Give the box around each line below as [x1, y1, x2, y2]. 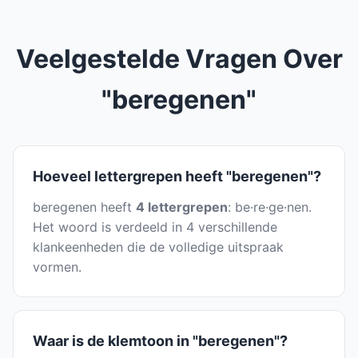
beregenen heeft [33, 199, 136, 216]
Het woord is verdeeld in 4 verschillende [33, 219, 277, 236]
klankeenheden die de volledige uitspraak [33, 239, 284, 256]
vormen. [33, 259, 82, 276]
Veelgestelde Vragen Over [15, 43, 343, 75]
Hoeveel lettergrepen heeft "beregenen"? [33, 168, 321, 185]
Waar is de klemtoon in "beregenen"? [33, 332, 288, 350]
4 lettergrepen [136, 199, 228, 216]
